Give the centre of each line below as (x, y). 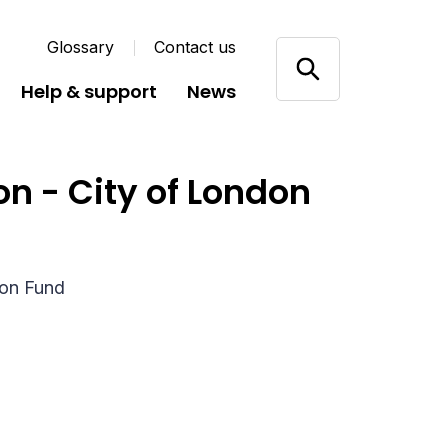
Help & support (89, 91)
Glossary (81, 47)
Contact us (195, 47)
